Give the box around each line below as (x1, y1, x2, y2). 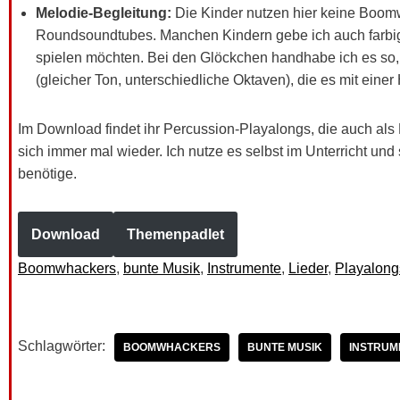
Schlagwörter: (18, 337, 105, 354)
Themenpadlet (127, 226, 224, 242)
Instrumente (207, 260, 281, 276)
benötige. (18, 165, 77, 181)
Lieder (288, 260, 328, 276)
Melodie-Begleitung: (36, 4, 175, 21)
